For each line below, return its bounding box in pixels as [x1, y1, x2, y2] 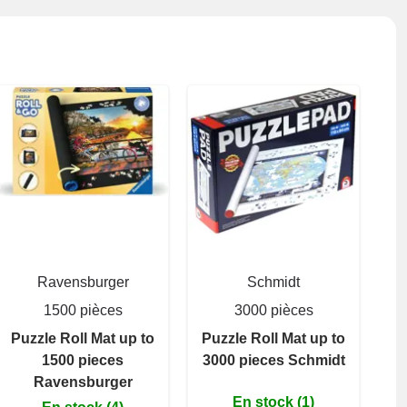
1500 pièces [43, 302, 123, 318]
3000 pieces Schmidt [202, 352, 345, 368]
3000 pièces [233, 302, 313, 318]
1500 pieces [42, 352, 124, 368]
